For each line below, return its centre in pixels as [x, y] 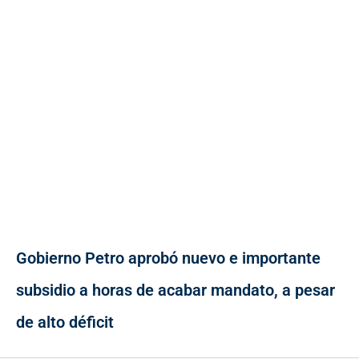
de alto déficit [65, 322]
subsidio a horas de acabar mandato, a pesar [175, 290]
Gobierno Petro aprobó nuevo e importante [168, 258]
